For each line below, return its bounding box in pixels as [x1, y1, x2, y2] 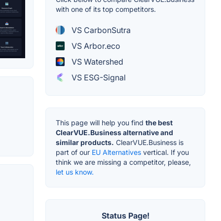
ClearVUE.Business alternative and [56, 128, 173, 137]
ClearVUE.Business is [114, 138, 184, 147]
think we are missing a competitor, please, [56, 158, 191, 167]
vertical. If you [141, 148, 189, 157]
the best [146, 118, 173, 127]
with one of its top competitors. [56, 5, 156, 14]
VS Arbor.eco [70, 41, 120, 51]
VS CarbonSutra [70, 25, 131, 36]
